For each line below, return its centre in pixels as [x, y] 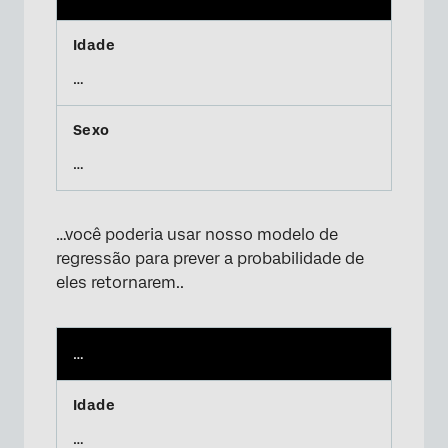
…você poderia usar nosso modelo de [197, 234]
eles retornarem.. [120, 282]
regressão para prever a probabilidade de [210, 258]
